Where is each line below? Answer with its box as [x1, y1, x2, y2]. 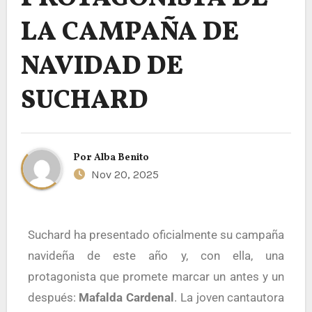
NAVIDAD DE [20, 48, 183, 86]
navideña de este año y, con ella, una [27, 248, 285, 263]
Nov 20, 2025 [88, 168, 159, 181]
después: [27, 290, 79, 304]
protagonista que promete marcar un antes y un [27, 269, 285, 283]
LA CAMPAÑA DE [20, 14, 239, 52]
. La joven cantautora [174, 290, 285, 304]
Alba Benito [94, 151, 149, 164]
